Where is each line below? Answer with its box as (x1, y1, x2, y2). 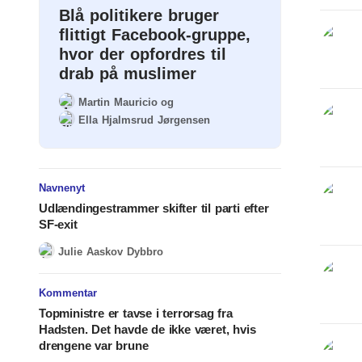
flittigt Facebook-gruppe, (59, 26, 250, 44)
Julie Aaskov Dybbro (58, 245, 163, 258)
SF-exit (39, 217, 78, 231)
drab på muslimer (59, 65, 196, 82)
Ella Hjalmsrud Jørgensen (78, 113, 210, 126)
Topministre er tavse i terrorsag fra (39, 306, 233, 320)
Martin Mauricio (78, 95, 158, 108)
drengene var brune (39, 339, 149, 352)
